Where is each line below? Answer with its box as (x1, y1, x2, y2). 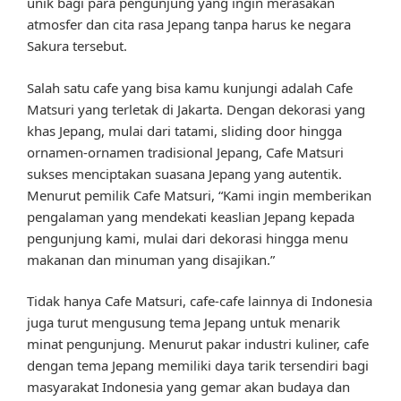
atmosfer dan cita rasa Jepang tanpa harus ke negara (27, 15, 351, 34)
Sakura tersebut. (27, 37, 127, 55)
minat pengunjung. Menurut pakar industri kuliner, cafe (27, 335, 369, 354)
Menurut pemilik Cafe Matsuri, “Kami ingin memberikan (27, 185, 371, 204)
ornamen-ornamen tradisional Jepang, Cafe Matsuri (27, 142, 344, 161)
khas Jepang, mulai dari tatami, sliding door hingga (27, 121, 342, 140)
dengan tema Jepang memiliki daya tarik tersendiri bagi (27, 356, 369, 375)
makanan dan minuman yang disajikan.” (27, 250, 275, 269)
